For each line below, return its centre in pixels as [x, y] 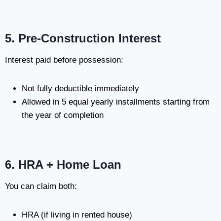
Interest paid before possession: [64, 60]
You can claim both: [41, 186]
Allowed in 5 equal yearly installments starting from [116, 102]
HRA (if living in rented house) [77, 215]
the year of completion [63, 115]
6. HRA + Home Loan [63, 165]
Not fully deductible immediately [80, 89]
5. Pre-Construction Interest [83, 38]
